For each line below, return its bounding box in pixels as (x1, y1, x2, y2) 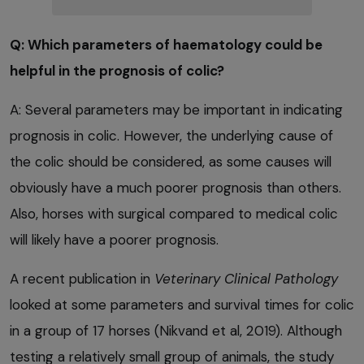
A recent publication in (10, 269, 154, 288)
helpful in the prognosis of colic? (10, 61, 224, 80)
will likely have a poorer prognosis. (10, 230, 219, 249)
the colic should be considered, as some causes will (10, 152, 331, 171)
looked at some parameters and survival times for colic (10, 295, 354, 314)
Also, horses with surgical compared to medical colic (10, 204, 338, 223)
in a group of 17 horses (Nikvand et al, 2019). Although (10, 321, 342, 340)
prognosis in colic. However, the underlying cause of (10, 126, 333, 145)
